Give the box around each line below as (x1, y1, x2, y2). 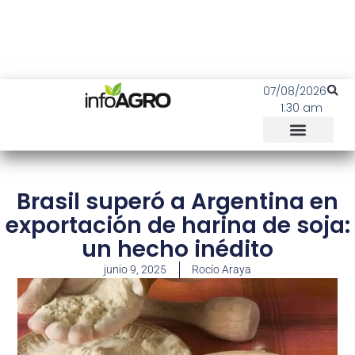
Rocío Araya (192, 263, 251, 276)
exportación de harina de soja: (5, 210, 350, 241)
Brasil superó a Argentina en (17, 186, 338, 217)
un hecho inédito (82, 234, 273, 265)
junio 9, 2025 (104, 263, 166, 276)
